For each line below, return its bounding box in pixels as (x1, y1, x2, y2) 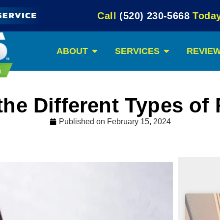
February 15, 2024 (107, 117, 171, 126)
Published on (58, 117, 107, 126)
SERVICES (115, 46, 160, 56)
